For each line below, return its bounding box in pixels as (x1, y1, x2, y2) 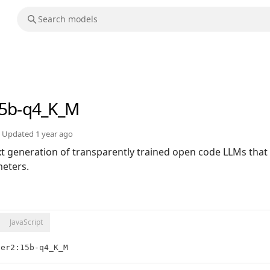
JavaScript (10, 217, 43, 228)
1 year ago (36, 128, 73, 140)
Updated (2, 128, 36, 140)
